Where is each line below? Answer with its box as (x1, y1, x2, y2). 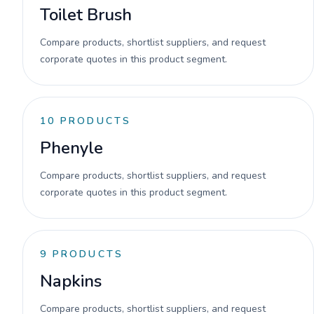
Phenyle (40, 137, 103, 159)
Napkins (40, 270, 102, 292)
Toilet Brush (40, 4, 132, 26)
